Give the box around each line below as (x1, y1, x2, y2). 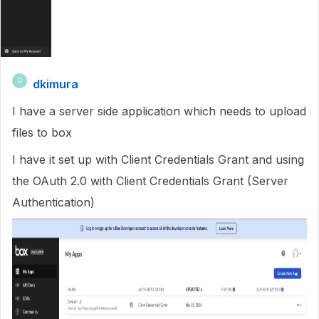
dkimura (33, 76, 78, 91)
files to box (12, 125, 72, 140)
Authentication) (12, 194, 95, 209)
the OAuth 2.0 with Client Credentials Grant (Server (12, 173, 288, 188)
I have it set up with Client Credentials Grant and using (12, 152, 304, 167)
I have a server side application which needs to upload (12, 103, 306, 118)
